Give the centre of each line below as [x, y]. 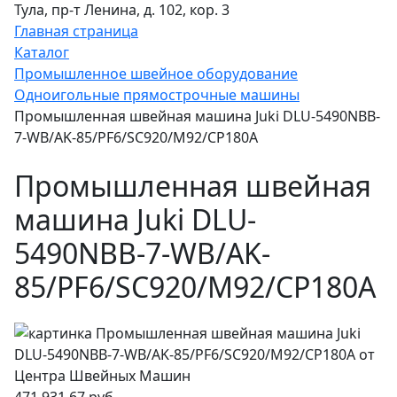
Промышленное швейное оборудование [156, 73]
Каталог [42, 52]
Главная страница [76, 31]
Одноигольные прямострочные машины [157, 94]
